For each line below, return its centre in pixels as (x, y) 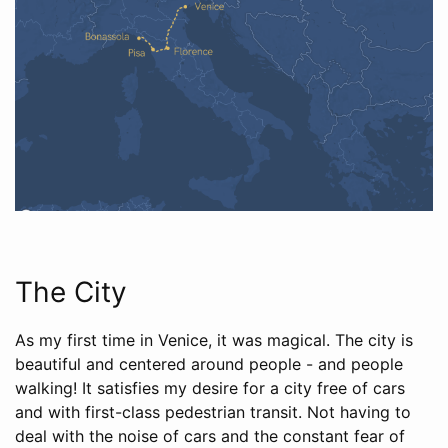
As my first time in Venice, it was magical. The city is (214, 340)
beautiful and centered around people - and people (209, 364)
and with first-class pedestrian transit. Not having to (213, 412)
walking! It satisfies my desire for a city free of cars (210, 388)
